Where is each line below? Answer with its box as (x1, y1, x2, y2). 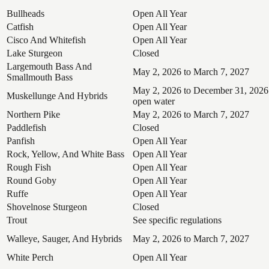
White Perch (7, 252, 53, 262)
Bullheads (7, 8, 44, 19)
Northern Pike (7, 109, 60, 119)
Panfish (7, 135, 35, 146)
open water (133, 95, 175, 106)
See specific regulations (133, 214, 222, 225)
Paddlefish (7, 122, 46, 133)
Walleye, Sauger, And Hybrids (7, 233, 122, 244)
